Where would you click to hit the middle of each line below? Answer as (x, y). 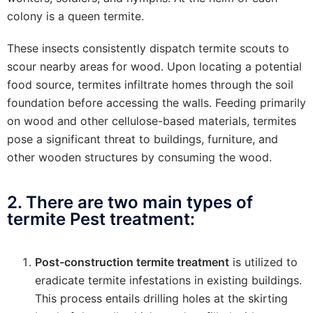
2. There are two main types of (130, 202)
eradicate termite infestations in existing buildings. (168, 280)
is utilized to (263, 262)
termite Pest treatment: (101, 219)
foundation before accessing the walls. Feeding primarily (156, 102)
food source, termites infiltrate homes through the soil (150, 84)
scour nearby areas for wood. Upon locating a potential (154, 66)
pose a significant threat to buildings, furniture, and (143, 139)
